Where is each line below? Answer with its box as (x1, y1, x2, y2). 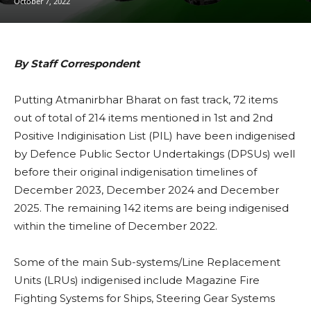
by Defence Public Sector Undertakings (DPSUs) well (14, 147, 295, 160)
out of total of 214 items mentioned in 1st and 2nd (14, 111, 273, 124)
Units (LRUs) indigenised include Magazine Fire (14, 274, 260, 287)
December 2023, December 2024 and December (14, 183, 279, 196)
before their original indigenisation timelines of (14, 165, 257, 178)
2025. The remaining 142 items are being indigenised (14, 201, 289, 215)
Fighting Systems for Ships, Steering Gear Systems (14, 292, 275, 305)
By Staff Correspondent (14, 57, 140, 70)
